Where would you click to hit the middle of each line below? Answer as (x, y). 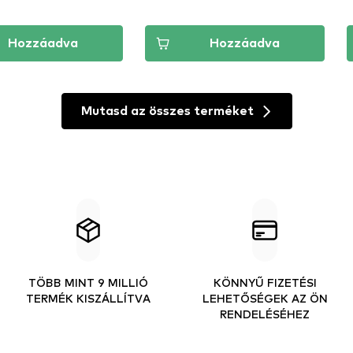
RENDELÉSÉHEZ (265, 314)
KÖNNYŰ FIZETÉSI (265, 282)
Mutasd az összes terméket (167, 111)
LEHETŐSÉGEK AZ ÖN (265, 298)
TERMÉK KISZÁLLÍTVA (88, 298)
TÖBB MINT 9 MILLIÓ (88, 282)
